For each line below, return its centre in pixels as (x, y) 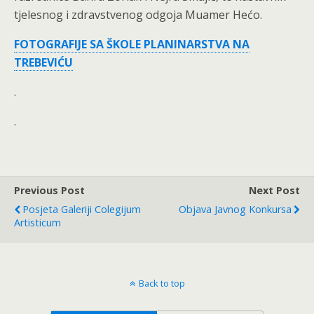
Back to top (162, 283)
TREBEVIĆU (43, 62)
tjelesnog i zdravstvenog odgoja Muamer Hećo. (138, 15)
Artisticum (37, 223)
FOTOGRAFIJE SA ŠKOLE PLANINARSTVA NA (132, 44)
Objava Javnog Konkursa (235, 209)
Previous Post (49, 190)
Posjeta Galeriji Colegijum (82, 209)
